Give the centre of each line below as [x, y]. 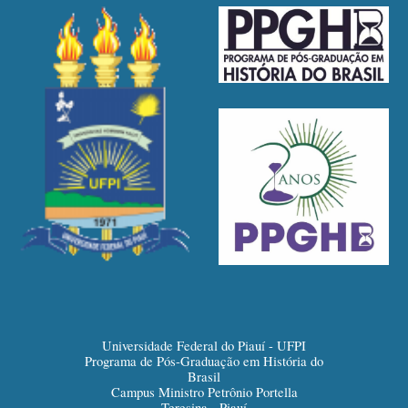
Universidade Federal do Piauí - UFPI [204, 346]
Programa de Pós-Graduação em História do [204, 362]
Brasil [204, 377]
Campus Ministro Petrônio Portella [204, 393]
